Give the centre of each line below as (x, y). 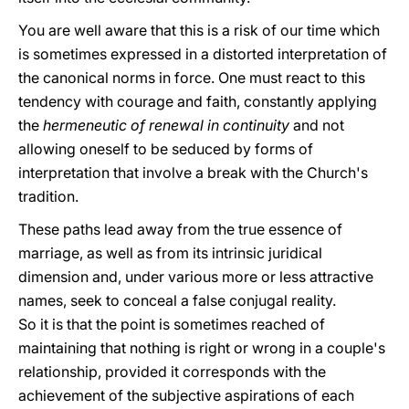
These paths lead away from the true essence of (180, 229)
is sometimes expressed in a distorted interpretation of (203, 54)
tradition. (48, 196)
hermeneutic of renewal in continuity (168, 125)
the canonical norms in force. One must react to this (192, 78)
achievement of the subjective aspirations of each (186, 395)
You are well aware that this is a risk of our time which (199, 30)
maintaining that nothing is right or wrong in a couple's (202, 348)
